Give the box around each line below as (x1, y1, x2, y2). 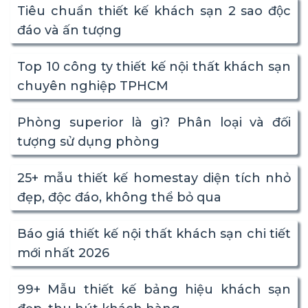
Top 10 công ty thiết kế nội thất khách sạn (17, 59, 291, 75)
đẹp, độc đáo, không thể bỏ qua (17, 190, 221, 206)
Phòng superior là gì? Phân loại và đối (17, 115, 291, 131)
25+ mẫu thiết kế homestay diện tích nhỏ (17, 170, 291, 186)
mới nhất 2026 (17, 245, 109, 261)
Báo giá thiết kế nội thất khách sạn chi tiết (17, 226, 291, 242)
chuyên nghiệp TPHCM (17, 78, 168, 94)
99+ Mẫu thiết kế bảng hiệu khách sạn (17, 282, 291, 298)
